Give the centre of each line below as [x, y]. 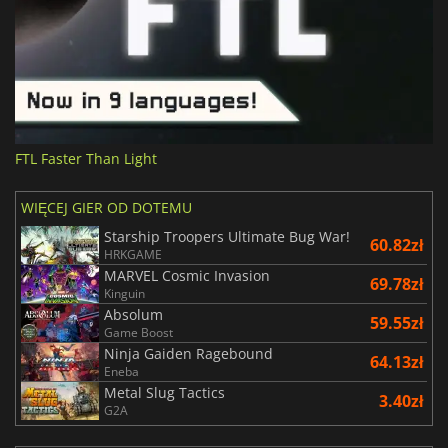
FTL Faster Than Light [86, 159]
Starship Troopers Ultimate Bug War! [227, 237]
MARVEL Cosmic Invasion [187, 276]
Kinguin [124, 294]
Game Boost [138, 333]
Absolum [133, 315]
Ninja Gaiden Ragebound [188, 354]
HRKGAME [133, 255]
